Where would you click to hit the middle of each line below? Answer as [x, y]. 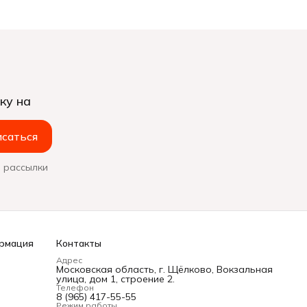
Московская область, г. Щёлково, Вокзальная [164, 269]
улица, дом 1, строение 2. [115, 279]
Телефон [75, 287]
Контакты [79, 243]
